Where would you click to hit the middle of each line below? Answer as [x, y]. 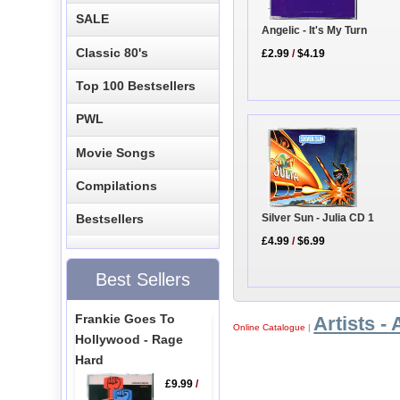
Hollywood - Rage [129, 339]
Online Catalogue [270, 328]
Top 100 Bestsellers [136, 85]
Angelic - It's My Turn [315, 30]
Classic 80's [112, 52]
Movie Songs [116, 152]
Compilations [117, 186]
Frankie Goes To [125, 318]
